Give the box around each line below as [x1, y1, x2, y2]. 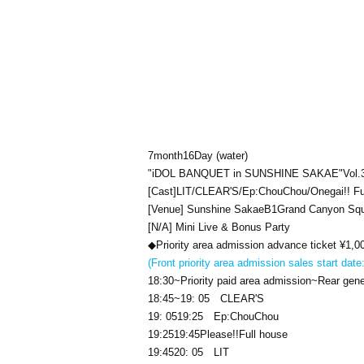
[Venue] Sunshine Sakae [148, 203, 264, 215]
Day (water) [194, 149, 248, 162]
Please [200, 328, 232, 340]
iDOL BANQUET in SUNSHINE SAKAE [152, 167, 339, 180]
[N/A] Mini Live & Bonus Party [148, 221, 290, 233]
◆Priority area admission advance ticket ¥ [148, 239, 345, 251]
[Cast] [148, 185, 176, 197]
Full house [239, 328, 288, 340]
